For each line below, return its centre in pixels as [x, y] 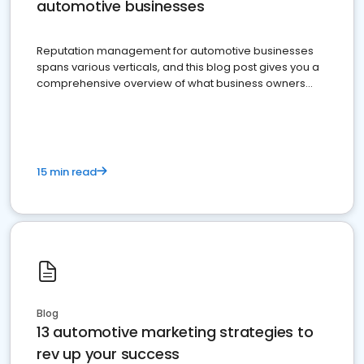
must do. [59, 100]
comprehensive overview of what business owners [171, 83]
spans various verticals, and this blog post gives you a [178, 67]
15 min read [67, 172]
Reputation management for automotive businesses [175, 51]
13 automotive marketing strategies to [175, 332]
